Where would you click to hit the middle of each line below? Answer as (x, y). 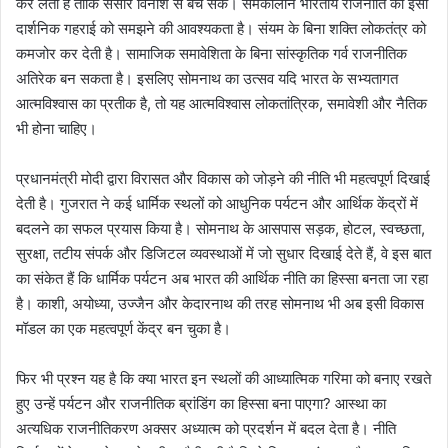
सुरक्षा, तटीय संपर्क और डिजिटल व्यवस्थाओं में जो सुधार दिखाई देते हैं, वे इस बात (223, 254)
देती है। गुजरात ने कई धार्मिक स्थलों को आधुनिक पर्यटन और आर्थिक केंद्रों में (217, 204)
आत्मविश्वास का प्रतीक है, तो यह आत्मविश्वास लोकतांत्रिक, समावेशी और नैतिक (221, 104)
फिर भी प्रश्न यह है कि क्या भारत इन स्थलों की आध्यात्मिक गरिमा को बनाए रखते (223, 379)
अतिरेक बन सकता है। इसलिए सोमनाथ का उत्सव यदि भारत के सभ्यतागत (207, 79)
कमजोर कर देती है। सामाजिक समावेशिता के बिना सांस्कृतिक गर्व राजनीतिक (211, 54)
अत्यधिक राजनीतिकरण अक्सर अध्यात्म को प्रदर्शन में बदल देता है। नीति (206, 429)
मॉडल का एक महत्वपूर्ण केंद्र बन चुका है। (123, 329)
